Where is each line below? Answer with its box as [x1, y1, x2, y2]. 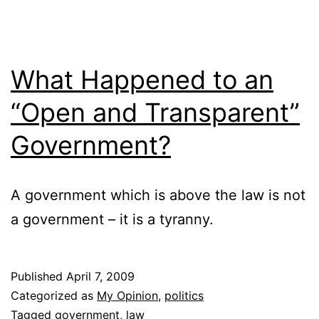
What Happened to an [11, 63, 273, 95]
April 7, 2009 [66, 268, 135, 283]
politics [164, 288, 204, 303]
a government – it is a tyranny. [11, 210, 214, 228]
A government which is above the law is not [11, 186, 305, 204]
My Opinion [97, 288, 158, 303]
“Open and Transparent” [11, 96, 300, 128]
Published [11, 268, 66, 283]
